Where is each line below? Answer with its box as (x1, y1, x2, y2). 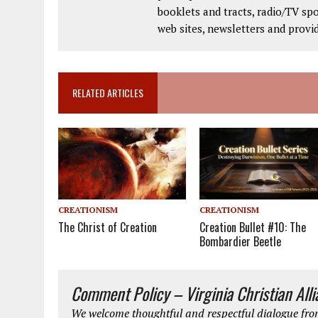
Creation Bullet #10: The (199, 218, 307, 236)
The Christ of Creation (58, 218, 157, 236)
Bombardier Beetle (199, 232, 282, 250)
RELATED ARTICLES (72, 85, 143, 101)
